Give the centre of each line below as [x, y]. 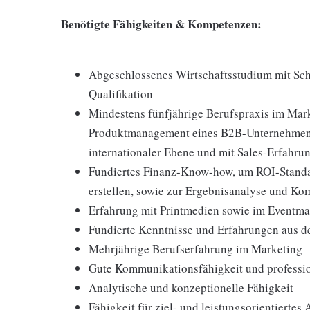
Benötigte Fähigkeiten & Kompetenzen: [161, 24]
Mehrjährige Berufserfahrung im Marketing [195, 249]
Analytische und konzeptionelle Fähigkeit [191, 288]
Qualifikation [121, 94]
